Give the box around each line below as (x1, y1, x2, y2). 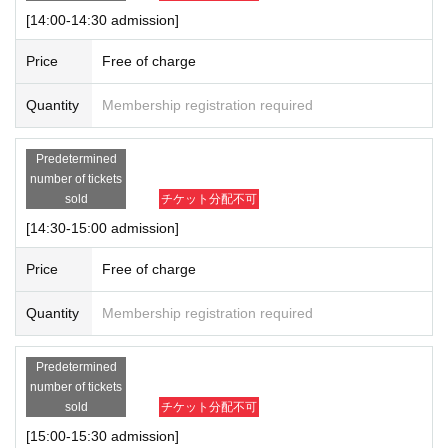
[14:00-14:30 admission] (26, 11, 179, 28)
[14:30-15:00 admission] (26, 219, 179, 236)
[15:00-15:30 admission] (26, 427, 179, 444)
